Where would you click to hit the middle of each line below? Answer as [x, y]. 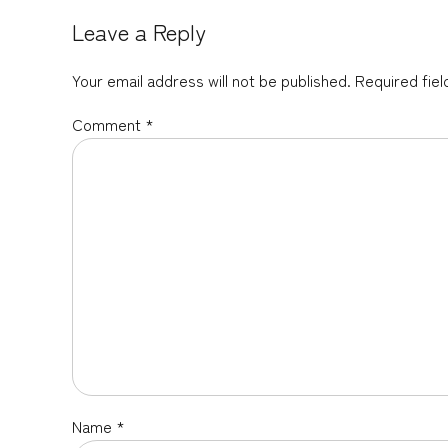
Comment [108, 123]
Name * [98, 425]
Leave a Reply [139, 30]
